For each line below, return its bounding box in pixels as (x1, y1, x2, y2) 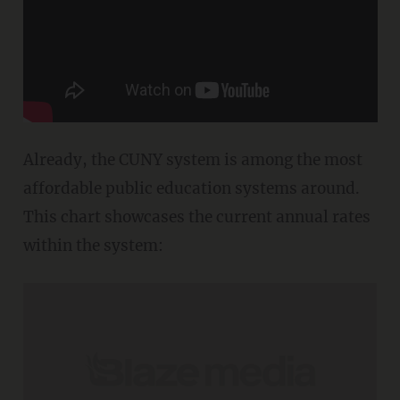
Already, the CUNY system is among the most (22, 150, 362, 171)
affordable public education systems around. (22, 179, 360, 199)
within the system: (22, 236, 163, 256)
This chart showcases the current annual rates (22, 207, 371, 228)
